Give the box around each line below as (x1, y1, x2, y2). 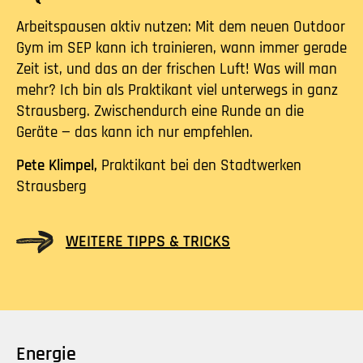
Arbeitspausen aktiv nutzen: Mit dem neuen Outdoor (16, 16, 345, 37)
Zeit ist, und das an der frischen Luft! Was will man (16, 58, 337, 79)
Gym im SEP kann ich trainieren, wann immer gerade (16, 37, 347, 58)
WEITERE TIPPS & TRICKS (66, 231, 230, 253)
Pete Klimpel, (16, 155, 101, 176)
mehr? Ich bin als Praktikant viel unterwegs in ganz (16, 79, 338, 100)
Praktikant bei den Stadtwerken (101, 155, 301, 176)
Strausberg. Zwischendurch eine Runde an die (16, 100, 304, 122)
